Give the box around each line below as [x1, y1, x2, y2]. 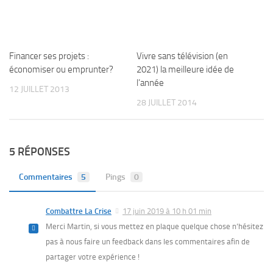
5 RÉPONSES [9, 145, 70, 159]
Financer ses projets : [9, 51, 89, 62]
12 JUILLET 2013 [9, 84, 69, 94]
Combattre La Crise [46, 207, 112, 216]
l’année [136, 77, 164, 88]
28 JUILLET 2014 [136, 97, 197, 108]
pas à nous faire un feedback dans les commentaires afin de [46, 237, 250, 247]
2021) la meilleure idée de [136, 64, 234, 75]
